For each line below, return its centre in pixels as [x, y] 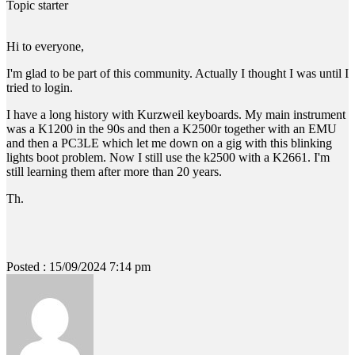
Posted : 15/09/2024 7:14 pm [78, 266]
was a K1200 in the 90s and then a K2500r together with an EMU [172, 128]
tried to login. [40, 87]
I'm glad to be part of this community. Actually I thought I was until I [177, 73]
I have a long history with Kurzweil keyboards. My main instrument [176, 114]
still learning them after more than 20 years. [114, 171]
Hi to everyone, [45, 46]
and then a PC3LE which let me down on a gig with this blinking [169, 143]
